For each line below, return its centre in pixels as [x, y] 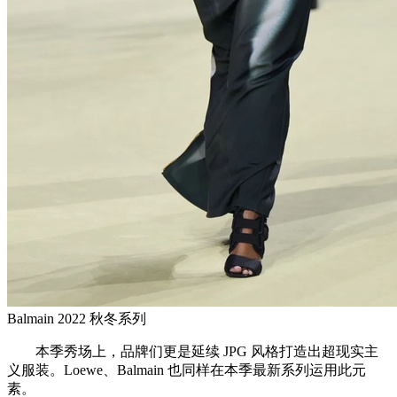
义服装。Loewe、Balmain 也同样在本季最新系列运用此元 [187, 370]
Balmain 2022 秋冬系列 [77, 318]
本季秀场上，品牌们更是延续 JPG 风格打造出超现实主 [193, 351]
